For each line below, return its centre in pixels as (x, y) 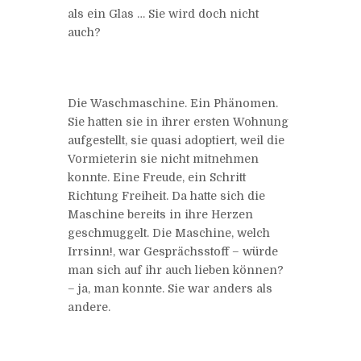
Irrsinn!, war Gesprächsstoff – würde (173, 251)
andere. (89, 307)
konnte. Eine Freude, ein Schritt (157, 177)
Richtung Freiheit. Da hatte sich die (166, 195)
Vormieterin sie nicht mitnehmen (163, 158)
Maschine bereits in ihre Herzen (160, 214)
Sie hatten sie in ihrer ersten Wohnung (178, 121)
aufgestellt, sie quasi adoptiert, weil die (176, 140)
